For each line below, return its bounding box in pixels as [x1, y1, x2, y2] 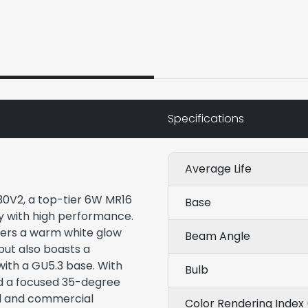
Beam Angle [185, 228, 250, 244]
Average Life [185, 161, 252, 177]
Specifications [168, 111, 244, 126]
